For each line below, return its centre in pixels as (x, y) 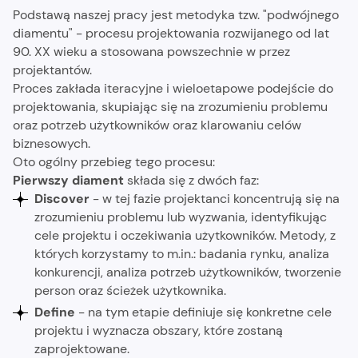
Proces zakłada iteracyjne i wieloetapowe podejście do (173, 88)
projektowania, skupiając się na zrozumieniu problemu (170, 106)
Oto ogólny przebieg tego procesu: (113, 161)
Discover (62, 198)
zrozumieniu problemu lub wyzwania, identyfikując (181, 217)
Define (57, 312)
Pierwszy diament (70, 180)
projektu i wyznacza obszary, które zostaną (159, 330)
